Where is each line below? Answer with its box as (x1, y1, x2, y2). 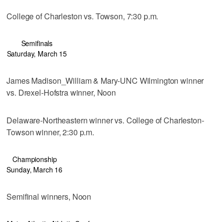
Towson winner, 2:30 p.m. (6, 126, 94, 138)
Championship (12, 154, 57, 164)
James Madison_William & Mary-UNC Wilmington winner (6, 74, 204, 86)
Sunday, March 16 (6, 164, 63, 174)
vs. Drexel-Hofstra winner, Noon (6, 86, 116, 98)
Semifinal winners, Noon (6, 190, 92, 202)
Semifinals (21, 38, 53, 48)
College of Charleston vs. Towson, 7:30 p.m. (6, 10, 159, 22)
